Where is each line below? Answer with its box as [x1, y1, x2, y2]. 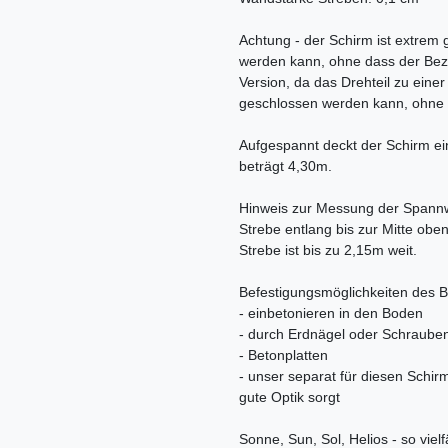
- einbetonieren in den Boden [239, 305, 423, 322]
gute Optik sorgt [239, 389, 340, 406]
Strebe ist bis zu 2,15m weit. [239, 242, 417, 259]
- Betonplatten [239, 347, 328, 364]
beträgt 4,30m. [239, 158, 332, 175]
